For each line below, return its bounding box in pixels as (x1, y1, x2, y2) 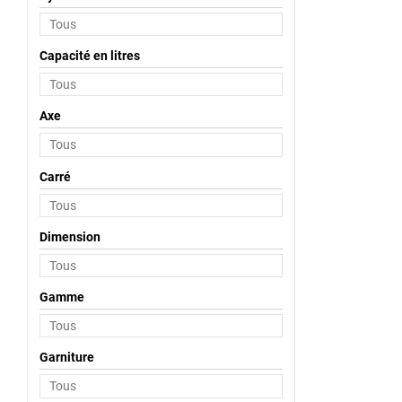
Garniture (39, 350, 94, 365)
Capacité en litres (39, 48, 140, 63)
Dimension (39, 229, 100, 244)
